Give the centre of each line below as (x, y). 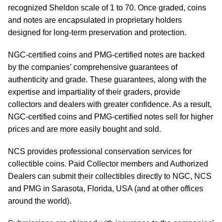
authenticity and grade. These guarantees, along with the (107, 80)
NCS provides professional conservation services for (100, 151)
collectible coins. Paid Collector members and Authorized (108, 164)
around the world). (40, 201)
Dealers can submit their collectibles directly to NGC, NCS (110, 176)
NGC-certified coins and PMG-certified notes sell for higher (111, 117)
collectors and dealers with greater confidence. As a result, (110, 104)
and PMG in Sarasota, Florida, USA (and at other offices (106, 189)
